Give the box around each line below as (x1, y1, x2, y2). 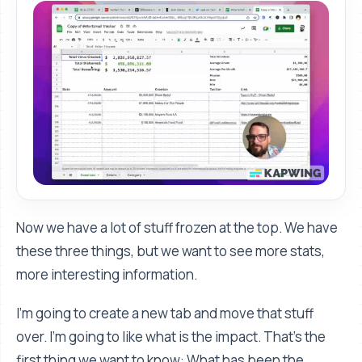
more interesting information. (16, 264, 197, 284)
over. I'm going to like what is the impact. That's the (16, 326, 326, 346)
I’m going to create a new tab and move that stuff (16, 303, 314, 322)
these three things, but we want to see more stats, (16, 241, 325, 260)
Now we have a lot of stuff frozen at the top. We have (16, 217, 338, 237)
